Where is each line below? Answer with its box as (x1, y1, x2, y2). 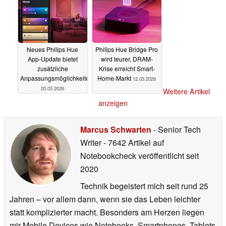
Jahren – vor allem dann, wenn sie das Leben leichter (10, 193, 200, 205)
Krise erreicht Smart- (98, 64, 155, 73)
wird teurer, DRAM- (100, 54, 153, 63)
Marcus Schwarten (80, 124, 151, 136)
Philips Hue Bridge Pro (95, 44, 158, 53)
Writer (80, 137, 103, 149)
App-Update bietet (27, 54, 78, 63)
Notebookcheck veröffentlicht (80, 150, 184, 162)
